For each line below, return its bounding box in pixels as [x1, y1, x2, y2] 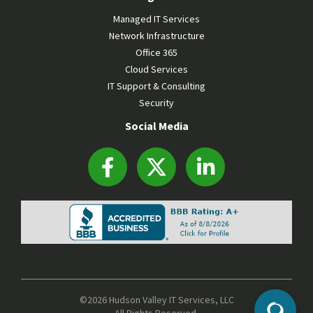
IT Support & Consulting [108, 80, 205, 93]
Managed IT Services [113, 13, 200, 26]
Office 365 [136, 46, 177, 59]
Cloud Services [125, 63, 188, 76]
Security [139, 96, 174, 110]
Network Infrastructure [108, 29, 205, 43]
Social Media [124, 119, 189, 133]
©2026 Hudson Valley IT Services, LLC [79, 293, 234, 307]
